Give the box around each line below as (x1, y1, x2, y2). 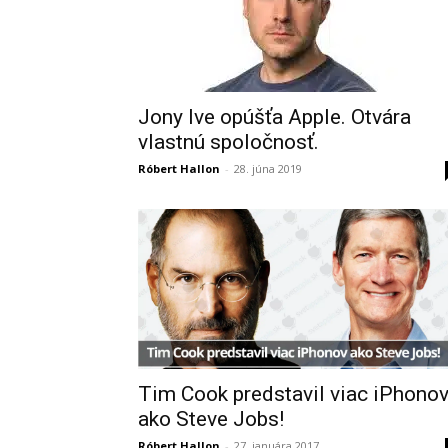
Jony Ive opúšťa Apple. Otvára (138, 105, 411, 129)
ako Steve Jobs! (138, 407, 284, 432)
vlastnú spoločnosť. (138, 130, 319, 154)
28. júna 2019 (234, 161, 302, 176)
